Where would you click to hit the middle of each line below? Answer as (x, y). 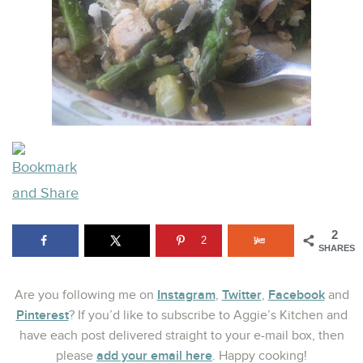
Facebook (296, 295)
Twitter (241, 295)
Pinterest (42, 315)
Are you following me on (85, 295)
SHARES (337, 248)
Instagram (186, 295)
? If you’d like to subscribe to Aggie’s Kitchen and (208, 315)
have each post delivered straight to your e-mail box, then (181, 335)
